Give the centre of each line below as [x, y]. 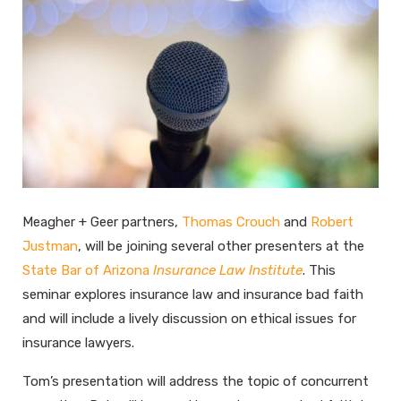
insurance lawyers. [78, 343]
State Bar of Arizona [88, 271]
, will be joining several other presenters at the [221, 247]
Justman [50, 247]
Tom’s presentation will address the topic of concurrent [196, 382]
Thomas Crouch [231, 222]
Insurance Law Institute [228, 271]
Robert [332, 222]
